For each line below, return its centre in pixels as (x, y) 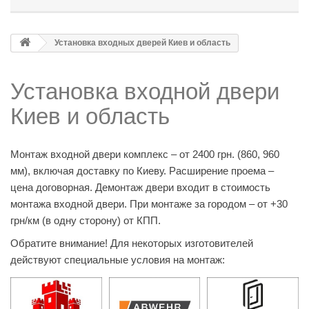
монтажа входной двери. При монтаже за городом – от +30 (149, 204)
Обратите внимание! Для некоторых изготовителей (132, 243)
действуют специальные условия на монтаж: (118, 260)
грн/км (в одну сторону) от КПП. (86, 220)
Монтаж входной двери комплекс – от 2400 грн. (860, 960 (145, 154)
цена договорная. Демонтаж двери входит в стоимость (140, 187)
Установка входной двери (145, 91)
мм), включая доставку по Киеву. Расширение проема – (142, 171)
